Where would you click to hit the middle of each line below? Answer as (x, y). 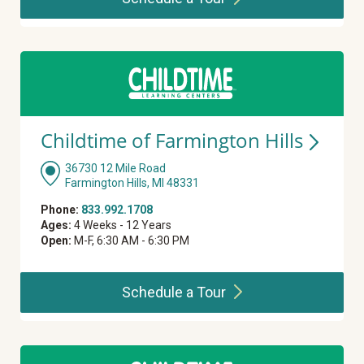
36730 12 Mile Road (115, 169)
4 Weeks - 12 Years (121, 225)
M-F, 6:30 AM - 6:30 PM (130, 241)
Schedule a (159, 292)
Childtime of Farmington (153, 141)
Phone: (60, 210)
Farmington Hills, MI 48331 (132, 183)
